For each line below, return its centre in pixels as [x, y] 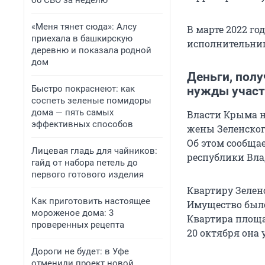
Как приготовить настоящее [91, 201]
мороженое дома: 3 [72, 213]
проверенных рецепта [78, 225]
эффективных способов [82, 124]
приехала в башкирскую [82, 38]
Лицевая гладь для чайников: [94, 151]
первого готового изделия [88, 174]
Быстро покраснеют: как [83, 89]
